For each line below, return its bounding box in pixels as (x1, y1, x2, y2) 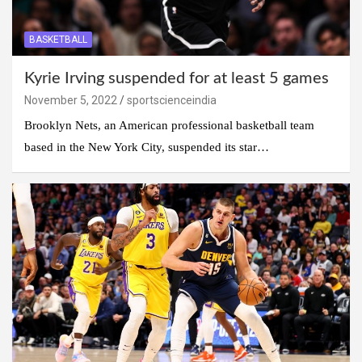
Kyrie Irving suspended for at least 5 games (24, 70, 329, 87)
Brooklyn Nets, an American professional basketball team (24, 119, 314, 133)
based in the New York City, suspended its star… (24, 141, 269, 154)
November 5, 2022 (24, 94, 117, 107)
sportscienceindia (127, 94, 217, 107)
